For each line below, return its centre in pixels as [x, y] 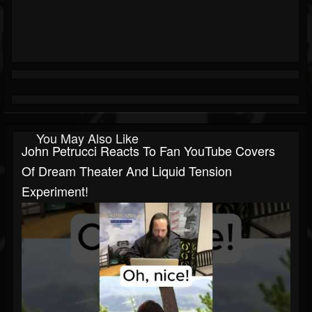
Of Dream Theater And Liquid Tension [127, 171]
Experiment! [55, 191]
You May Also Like [87, 138]
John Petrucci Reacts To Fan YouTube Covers [148, 151]
